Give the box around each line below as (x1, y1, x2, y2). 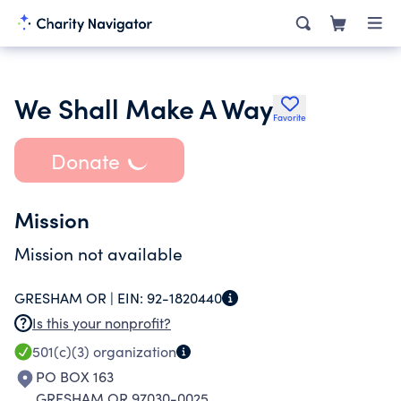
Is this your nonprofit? (32, 313, 171, 332)
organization (90, 342, 176, 361)
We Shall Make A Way (14, 89, 273, 126)
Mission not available (14, 242, 183, 265)
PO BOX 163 (36, 367, 114, 386)
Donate (50, 146, 120, 175)
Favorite (273, 111, 306, 124)
